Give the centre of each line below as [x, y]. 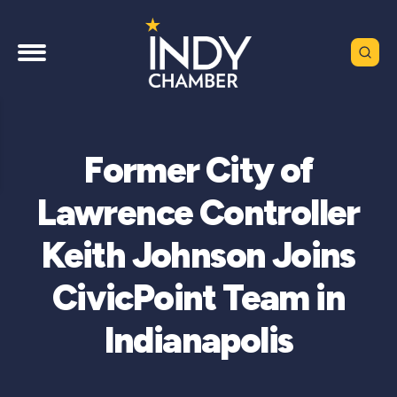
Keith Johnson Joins [198, 255]
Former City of [198, 170]
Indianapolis [198, 340]
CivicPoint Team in [198, 297]
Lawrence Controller [198, 212]
